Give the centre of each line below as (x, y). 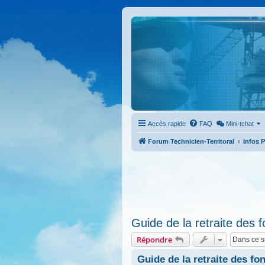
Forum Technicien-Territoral (191, 141)
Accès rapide (167, 124)
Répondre (154, 240)
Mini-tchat (240, 124)
